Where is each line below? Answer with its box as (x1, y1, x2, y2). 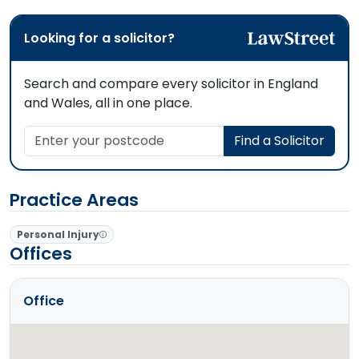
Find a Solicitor (234, 131, 325, 150)
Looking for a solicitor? (24, 28, 175, 47)
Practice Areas (10, 187, 139, 212)
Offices (10, 240, 72, 266)
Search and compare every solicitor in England (24, 74, 318, 93)
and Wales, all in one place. (24, 93, 192, 112)
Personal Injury (16, 227, 99, 241)
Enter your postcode (23, 124, 153, 143)
